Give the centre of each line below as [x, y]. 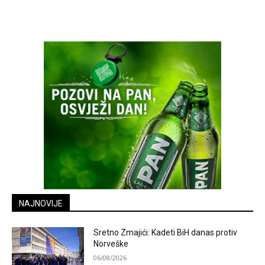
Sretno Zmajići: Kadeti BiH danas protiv [166, 232]
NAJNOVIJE [41, 203]
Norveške [111, 243]
